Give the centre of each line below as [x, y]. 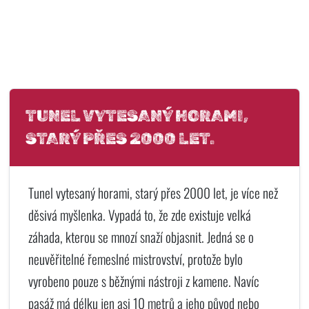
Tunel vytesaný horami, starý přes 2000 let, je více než [153, 193]
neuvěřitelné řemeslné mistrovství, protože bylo [135, 259]
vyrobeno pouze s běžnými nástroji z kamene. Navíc [143, 281]
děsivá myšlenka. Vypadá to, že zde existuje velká [139, 215]
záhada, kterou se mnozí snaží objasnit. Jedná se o [141, 237]
